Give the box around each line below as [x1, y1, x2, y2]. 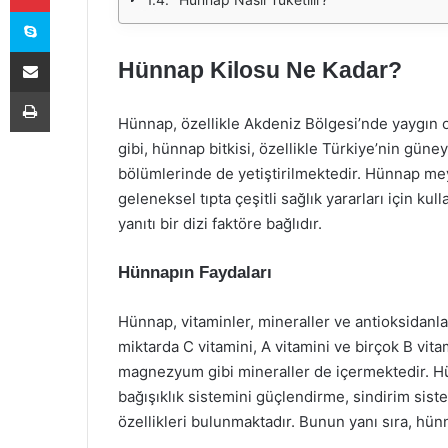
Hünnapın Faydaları [118, 263, 272, 282]
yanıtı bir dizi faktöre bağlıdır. [118, 214, 322, 233]
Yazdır [49, 83, 87, 99]
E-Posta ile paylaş [49, 43, 88, 59]
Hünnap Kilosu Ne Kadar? [118, 57, 402, 83]
